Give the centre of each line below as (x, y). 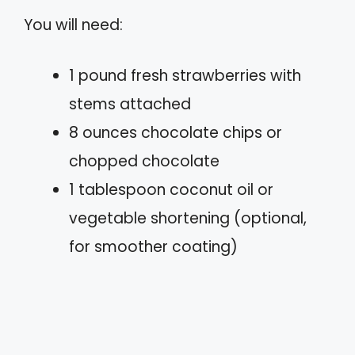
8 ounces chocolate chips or (176, 133)
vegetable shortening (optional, (188, 219)
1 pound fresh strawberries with (185, 76)
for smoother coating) (153, 247)
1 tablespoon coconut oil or (171, 190)
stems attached (130, 105)
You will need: (73, 25)
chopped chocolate (144, 162)
